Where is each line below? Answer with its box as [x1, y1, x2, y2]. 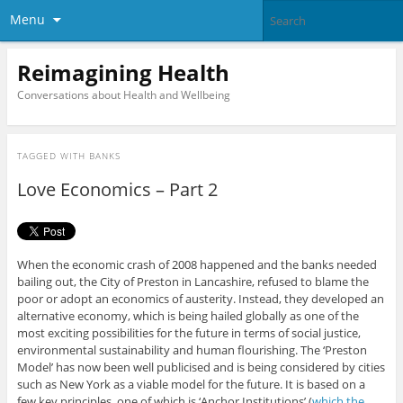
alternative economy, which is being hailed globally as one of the [16, 308, 359, 325]
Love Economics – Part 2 [16, 177, 218, 202]
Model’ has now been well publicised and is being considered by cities [16, 359, 385, 376]
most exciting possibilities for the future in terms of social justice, [16, 325, 361, 342]
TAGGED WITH [16, 149, 89, 163]
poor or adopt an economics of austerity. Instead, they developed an [16, 291, 384, 308]
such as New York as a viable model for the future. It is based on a [16, 376, 365, 393]
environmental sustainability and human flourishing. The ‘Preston [16, 342, 367, 359]
